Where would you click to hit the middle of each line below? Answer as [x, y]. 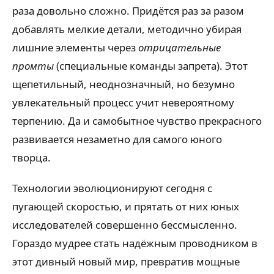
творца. [31, 157]
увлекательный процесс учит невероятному [123, 102]
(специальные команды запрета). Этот [151, 65]
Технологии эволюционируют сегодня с [112, 188]
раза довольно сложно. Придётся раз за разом [128, 10]
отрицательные [180, 47]
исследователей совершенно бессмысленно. [125, 225]
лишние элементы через [75, 47]
